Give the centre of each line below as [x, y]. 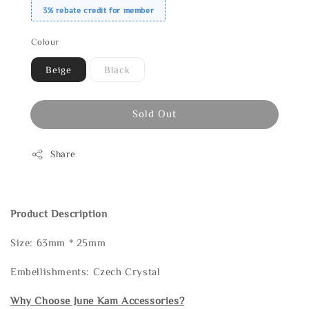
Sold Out [154, 114]
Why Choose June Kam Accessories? [98, 301]
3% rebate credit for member [99, 10]
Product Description [59, 214]
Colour [45, 42]
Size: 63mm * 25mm [58, 243]
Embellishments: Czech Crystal [86, 272]
